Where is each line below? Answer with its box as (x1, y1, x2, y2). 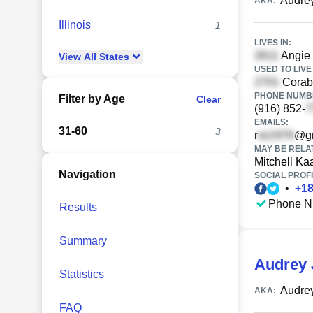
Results (59, 201, 97, 213)
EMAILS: (254, 117, 289, 127)
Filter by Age (59, 93, 125, 105)
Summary (59, 235, 107, 247)
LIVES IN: (254, 38, 291, 48)
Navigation (59, 168, 116, 180)
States (96, 51, 129, 62)
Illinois (59, 19, 91, 31)
